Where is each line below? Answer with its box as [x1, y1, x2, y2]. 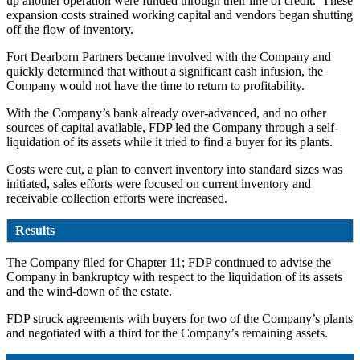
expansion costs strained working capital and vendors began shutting [6, 7, 353, 22]
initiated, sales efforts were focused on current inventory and [6, 176, 311, 190]
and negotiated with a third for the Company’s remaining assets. [6, 325, 328, 340]
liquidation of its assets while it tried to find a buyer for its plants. [6, 134, 336, 149]
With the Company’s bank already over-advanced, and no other [6, 105, 326, 120]
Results [15, 223, 55, 237]
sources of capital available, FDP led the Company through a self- [6, 120, 338, 134]
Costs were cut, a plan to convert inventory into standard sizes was [6, 162, 342, 176]
